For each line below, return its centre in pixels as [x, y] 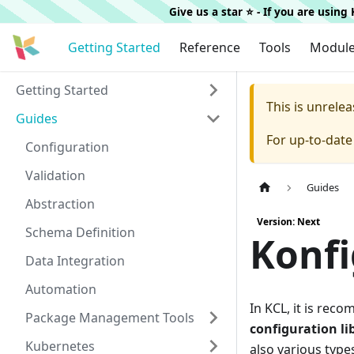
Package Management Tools [110, 318]
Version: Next [288, 222]
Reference [210, 47]
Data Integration [75, 261]
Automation [61, 289]
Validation [55, 175]
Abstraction [60, 204]
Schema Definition [80, 232]
